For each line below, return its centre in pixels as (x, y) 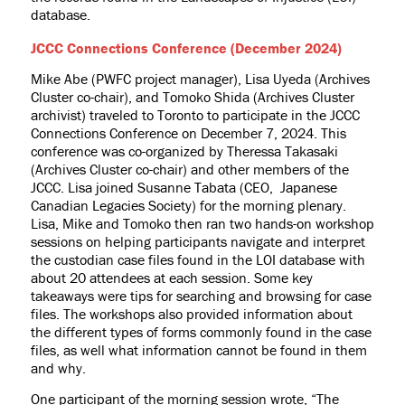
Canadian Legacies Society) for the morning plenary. (188, 205)
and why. (60, 368)
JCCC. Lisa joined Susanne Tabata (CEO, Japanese (184, 187)
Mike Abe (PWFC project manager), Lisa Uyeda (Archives (200, 79)
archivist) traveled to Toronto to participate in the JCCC (195, 115)
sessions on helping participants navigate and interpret (198, 241)
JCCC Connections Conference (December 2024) (186, 48)
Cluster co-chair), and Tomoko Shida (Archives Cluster (192, 97)
